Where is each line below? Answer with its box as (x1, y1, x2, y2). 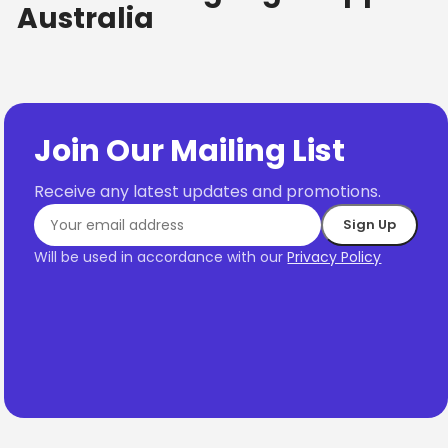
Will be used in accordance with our (34, 247, 288, 268)
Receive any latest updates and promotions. (34, 180, 382, 204)
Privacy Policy (287, 247, 382, 268)
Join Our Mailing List (34, 130, 346, 173)
